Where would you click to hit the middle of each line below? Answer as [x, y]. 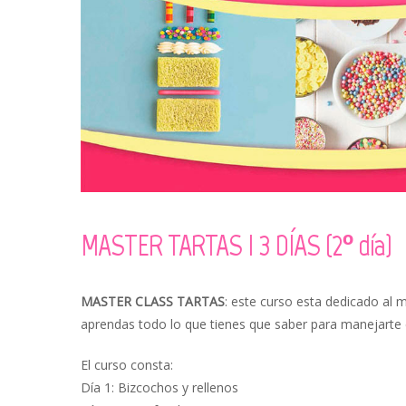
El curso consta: [127, 365]
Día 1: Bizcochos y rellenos [159, 388]
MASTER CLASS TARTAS [153, 302]
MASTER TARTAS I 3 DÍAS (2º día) [236, 246]
